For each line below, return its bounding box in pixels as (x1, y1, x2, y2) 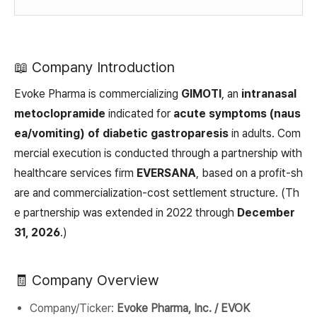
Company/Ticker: (30, 301, 117, 315)
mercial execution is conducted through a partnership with (14, 146, 302, 160)
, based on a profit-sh (196, 166, 303, 180)
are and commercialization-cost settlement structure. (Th (14, 186, 299, 200)
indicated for (105, 107, 173, 120)
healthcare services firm (14, 166, 137, 180)
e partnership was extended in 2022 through (14, 206, 237, 219)
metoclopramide (14, 107, 105, 120)
